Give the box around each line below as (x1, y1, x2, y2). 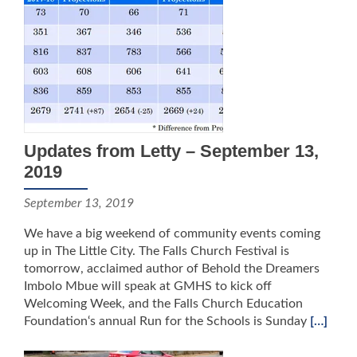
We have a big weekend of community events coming (24, 227, 320, 240)
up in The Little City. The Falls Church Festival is (24, 245, 289, 257)
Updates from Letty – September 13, (24, 141, 319, 161)
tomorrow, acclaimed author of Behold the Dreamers (24, 262, 320, 275)
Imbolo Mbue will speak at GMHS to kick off (24, 280, 272, 292)
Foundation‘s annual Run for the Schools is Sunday (24, 315, 310, 328)
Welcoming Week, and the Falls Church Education (24, 297, 303, 310)
